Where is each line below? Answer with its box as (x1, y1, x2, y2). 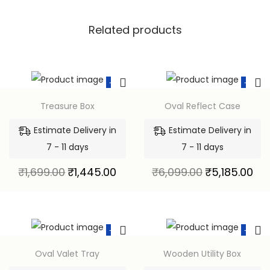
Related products (88, 22, 182, 37)
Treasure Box (40, 99, 95, 112)
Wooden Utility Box (163, 247, 242, 260)
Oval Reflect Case (164, 99, 240, 112)
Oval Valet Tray (35, 247, 100, 260)
